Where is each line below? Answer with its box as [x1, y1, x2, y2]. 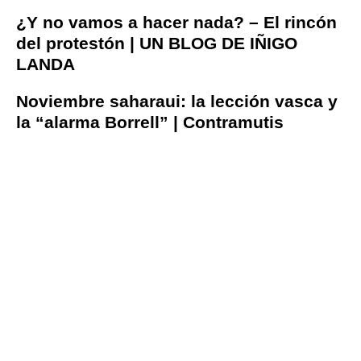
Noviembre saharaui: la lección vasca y [16, 92, 338, 111]
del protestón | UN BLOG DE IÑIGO [16, 34, 297, 53]
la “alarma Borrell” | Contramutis [16, 113, 284, 132]
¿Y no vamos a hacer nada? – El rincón [16, 13, 337, 32]
